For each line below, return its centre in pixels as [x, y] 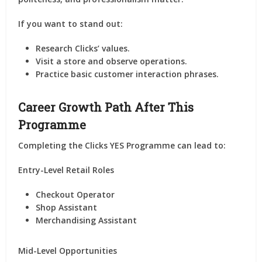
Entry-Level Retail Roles [66, 170]
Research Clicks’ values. [83, 48]
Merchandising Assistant [87, 220]
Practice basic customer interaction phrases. [127, 74]
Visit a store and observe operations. [112, 61]
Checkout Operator [75, 194]
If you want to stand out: [71, 24]
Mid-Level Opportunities [68, 251]
